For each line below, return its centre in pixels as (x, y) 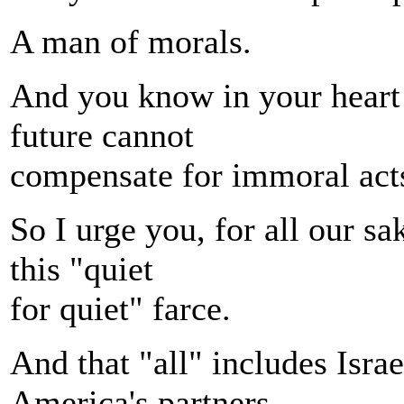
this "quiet (82, 269)
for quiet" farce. (120, 308)
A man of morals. (131, 41)
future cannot (102, 135)
